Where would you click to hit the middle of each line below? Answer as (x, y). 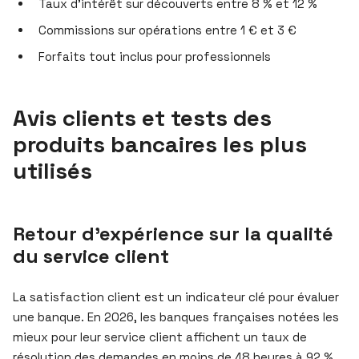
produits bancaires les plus (160, 144)
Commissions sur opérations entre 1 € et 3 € (167, 30)
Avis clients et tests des (142, 117)
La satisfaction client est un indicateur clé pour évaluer (176, 296)
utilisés (52, 170)
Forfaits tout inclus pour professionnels (155, 56)
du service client (91, 256)
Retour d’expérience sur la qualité (173, 233)
